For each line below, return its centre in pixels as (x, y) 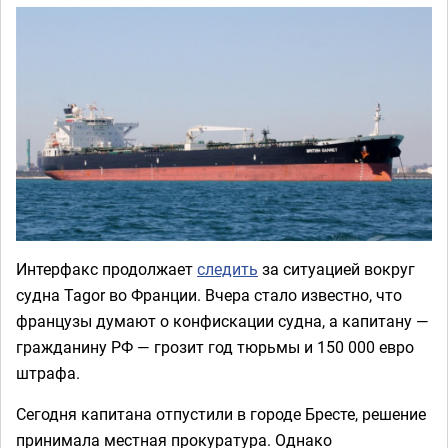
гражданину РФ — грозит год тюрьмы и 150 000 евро (215, 347)
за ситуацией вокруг (336, 269)
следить (227, 269)
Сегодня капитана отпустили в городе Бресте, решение (221, 414)
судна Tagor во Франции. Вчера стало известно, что (209, 295)
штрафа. (48, 373)
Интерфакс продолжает (106, 269)
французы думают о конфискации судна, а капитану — (222, 321)
